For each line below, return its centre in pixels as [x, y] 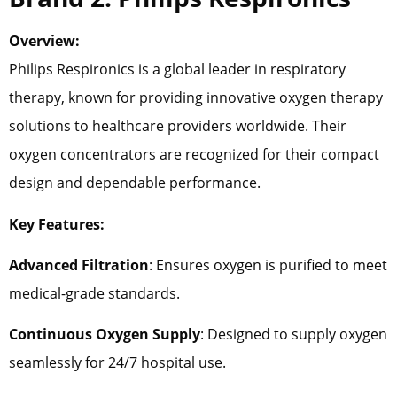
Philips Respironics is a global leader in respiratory [177, 70]
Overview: [44, 41]
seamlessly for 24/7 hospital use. [117, 363]
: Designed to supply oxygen [294, 335]
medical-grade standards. [94, 293]
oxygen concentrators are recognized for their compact [194, 155]
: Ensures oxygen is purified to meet [268, 265]
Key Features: [57, 224]
